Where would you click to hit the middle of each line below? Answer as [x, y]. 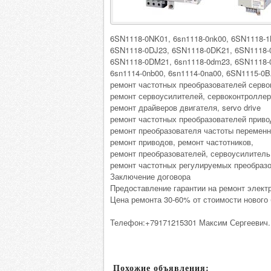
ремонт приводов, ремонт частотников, [182, 142]
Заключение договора [150, 176]
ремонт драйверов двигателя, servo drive [185, 107]
